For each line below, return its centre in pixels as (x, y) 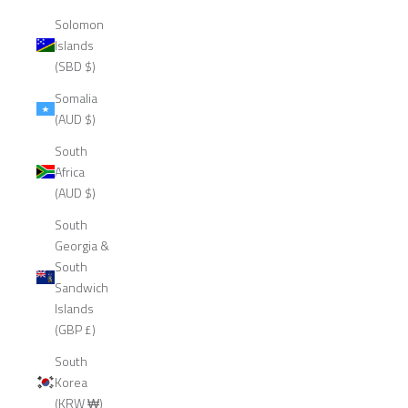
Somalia (76, 98)
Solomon (79, 25)
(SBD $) (90, 66)
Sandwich (82, 288)
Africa (70, 172)
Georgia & (82, 246)
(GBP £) (90, 330)
